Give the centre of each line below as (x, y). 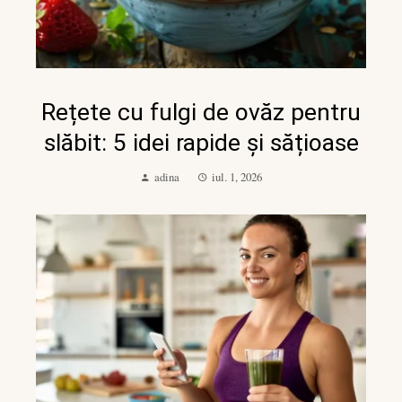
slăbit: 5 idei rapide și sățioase (201, 142)
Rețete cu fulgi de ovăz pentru (201, 112)
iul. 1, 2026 (237, 176)
